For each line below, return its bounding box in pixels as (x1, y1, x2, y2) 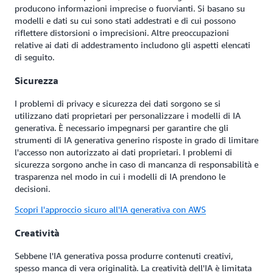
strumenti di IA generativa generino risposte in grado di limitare (15, 135, 258, 146)
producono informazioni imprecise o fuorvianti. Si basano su (15, 3, 245, 14)
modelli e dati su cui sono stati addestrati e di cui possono (15, 15, 236, 26)
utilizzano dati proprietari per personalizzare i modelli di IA (15, 110, 241, 121)
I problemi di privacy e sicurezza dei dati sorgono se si (15, 98, 221, 109)
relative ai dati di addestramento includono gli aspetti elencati (15, 40, 250, 51)
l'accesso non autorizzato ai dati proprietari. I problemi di (15, 147, 232, 158)
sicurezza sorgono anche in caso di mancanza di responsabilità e (15, 159, 258, 170)
